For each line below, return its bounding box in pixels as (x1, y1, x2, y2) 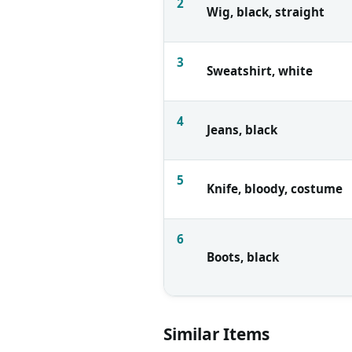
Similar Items (163, 322, 269, 345)
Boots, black (207, 248, 279, 265)
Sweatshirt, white (207, 62, 313, 79)
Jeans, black (207, 121, 277, 137)
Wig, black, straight (207, 3, 324, 20)
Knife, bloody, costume (207, 180, 343, 196)
